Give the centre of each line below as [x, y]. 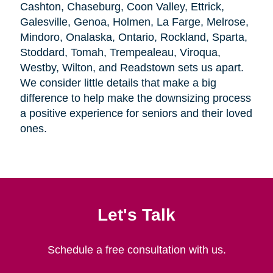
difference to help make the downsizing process [135, 98]
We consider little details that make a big [118, 83]
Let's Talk [136, 214]
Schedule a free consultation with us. [136, 250]
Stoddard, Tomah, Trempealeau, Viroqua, [120, 52]
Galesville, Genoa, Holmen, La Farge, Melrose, [134, 22]
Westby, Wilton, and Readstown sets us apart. [132, 67]
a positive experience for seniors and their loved [136, 113]
